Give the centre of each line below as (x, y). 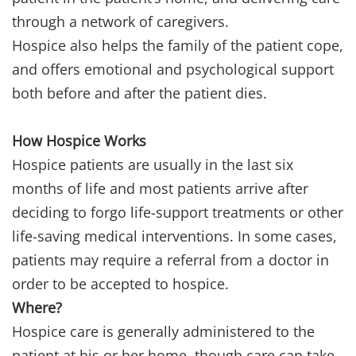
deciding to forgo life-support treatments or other (178, 213)
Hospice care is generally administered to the (163, 332)
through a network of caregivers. (120, 22)
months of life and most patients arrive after (160, 189)
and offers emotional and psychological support (173, 70)
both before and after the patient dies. (139, 93)
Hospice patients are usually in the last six (153, 165)
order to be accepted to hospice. (120, 284)
